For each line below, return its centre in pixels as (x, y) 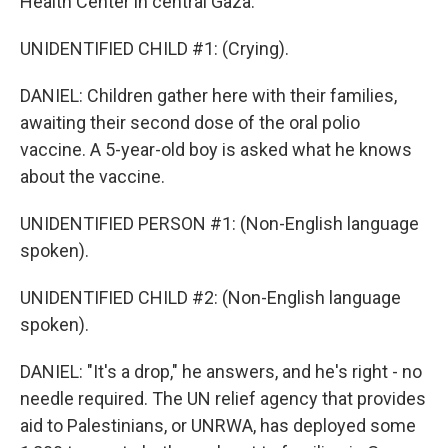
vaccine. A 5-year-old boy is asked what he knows (216, 150)
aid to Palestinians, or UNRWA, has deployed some (218, 426)
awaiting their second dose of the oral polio (190, 123)
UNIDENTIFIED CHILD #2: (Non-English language (210, 298)
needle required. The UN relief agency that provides (223, 399)
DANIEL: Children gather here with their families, (208, 96)
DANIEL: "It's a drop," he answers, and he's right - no (221, 372)
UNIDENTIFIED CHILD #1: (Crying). (154, 49)
